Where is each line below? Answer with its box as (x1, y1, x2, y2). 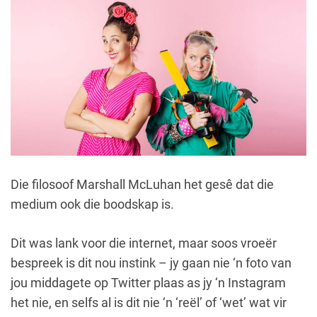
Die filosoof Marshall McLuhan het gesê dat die (11, 176, 274, 192)
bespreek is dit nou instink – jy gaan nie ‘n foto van (11, 255, 292, 270)
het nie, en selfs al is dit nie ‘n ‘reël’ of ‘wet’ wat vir (11, 294, 287, 310)
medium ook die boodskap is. (11, 196, 174, 212)
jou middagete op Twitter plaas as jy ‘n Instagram (11, 275, 286, 290)
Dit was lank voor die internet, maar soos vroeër (11, 235, 277, 250)
